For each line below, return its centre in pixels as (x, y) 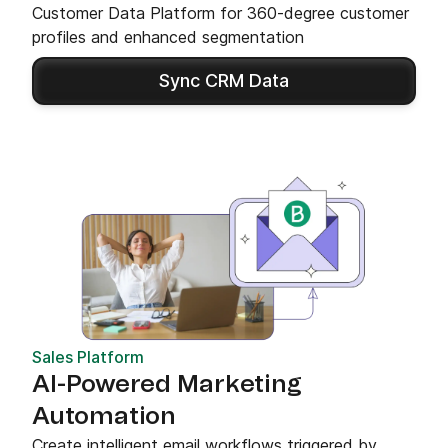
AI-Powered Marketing (167, 384)
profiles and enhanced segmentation (168, 36)
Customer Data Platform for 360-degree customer (220, 12)
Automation (104, 416)
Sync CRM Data (224, 80)
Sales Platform (88, 356)
